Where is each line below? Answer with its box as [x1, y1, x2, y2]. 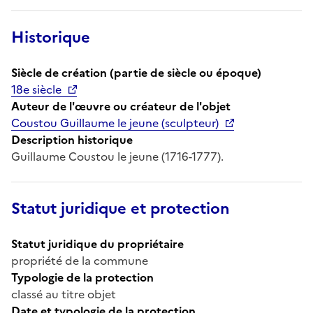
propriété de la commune [11, 252, 148, 269]
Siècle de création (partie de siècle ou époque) [11, 64, 261, 81]
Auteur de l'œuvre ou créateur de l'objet [11, 97, 231, 115]
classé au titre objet [11, 285, 116, 303]
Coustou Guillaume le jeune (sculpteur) [11, 114, 219, 131]
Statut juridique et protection [11, 196, 230, 220]
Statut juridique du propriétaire [11, 235, 184, 252]
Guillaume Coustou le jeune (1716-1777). [11, 147, 224, 165]
